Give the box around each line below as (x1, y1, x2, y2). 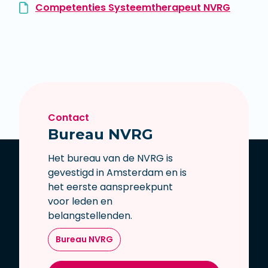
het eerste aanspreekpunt (48, 180, 173, 194)
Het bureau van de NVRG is (48, 151, 173, 166)
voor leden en (48, 194, 112, 209)
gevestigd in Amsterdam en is (48, 166, 187, 180)
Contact (48, 111, 89, 125)
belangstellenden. (48, 209, 132, 223)
